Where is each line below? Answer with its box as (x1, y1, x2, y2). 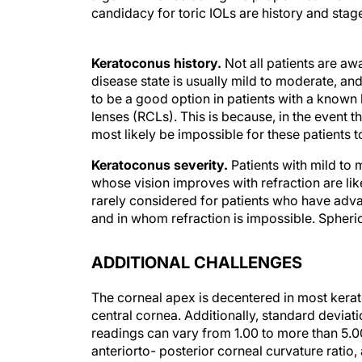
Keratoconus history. (91, 39, 221, 55)
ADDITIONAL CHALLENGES (91, 237, 302, 256)
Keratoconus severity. (91, 141, 228, 157)
